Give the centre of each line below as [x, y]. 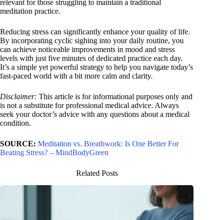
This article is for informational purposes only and [115, 97]
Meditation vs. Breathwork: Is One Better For [108, 144]
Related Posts [97, 173]
